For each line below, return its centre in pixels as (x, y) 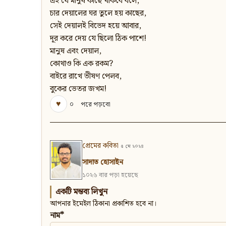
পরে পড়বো (96, 104)
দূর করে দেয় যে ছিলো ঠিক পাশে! (98, 39)
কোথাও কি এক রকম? (81, 64)
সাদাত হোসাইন (103, 163)
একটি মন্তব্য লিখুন (81, 192)
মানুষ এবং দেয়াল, (76, 51)
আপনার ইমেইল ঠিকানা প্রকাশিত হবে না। (103, 204)
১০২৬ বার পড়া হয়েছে (110, 176)
